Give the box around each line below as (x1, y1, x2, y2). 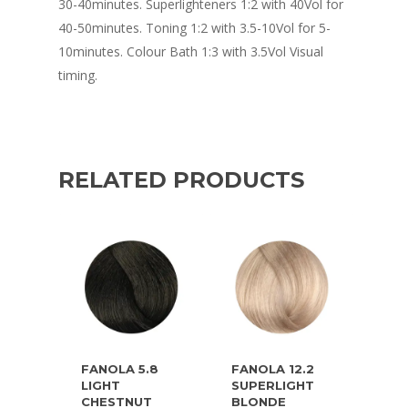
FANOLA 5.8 (81, 362, 158, 377)
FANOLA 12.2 (231, 362, 315, 377)
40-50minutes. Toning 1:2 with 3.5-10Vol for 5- (58, 19, 331, 37)
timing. (58, 66, 97, 85)
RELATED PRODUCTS (58, 167, 304, 194)
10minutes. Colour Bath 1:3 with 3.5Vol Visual (58, 43, 323, 61)
